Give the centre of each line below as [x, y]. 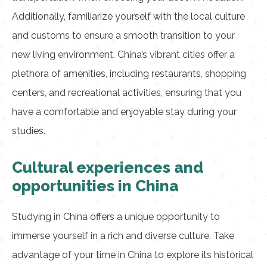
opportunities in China [95, 186]
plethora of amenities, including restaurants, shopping [129, 74]
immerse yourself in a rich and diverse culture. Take [123, 236]
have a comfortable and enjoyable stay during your [124, 112]
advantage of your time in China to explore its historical [133, 255]
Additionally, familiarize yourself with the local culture [128, 16]
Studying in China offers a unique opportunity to [116, 217]
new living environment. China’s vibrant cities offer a [123, 55]
